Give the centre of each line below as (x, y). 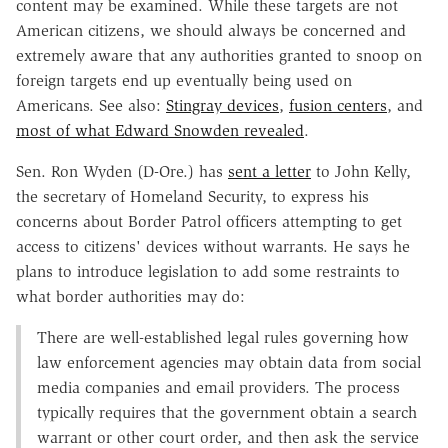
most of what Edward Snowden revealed (160, 130)
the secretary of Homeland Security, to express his (192, 196)
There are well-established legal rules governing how (223, 337)
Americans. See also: (91, 105)
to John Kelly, (361, 171)
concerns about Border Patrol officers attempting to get (209, 221)
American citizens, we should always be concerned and (211, 30)
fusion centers (338, 105)
